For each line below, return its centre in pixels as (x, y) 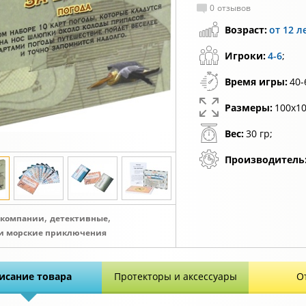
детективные (79, 218)
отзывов (234, 8)
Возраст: (246, 30)
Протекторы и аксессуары (175, 276)
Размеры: (249, 108)
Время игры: (256, 82)
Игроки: (245, 56)
